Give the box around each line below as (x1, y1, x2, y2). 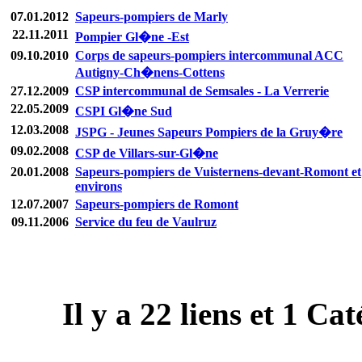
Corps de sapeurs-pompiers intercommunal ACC (75, 48, 343, 62)
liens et (172, 296, 282, 331)
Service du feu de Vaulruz (75, 214, 217, 229)
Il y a (62, 296, 140, 331)
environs (75, 179, 122, 193)
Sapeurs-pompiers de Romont (75, 196, 238, 211)
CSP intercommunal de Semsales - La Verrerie (75, 83, 329, 98)
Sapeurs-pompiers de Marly (75, 9, 228, 23)
